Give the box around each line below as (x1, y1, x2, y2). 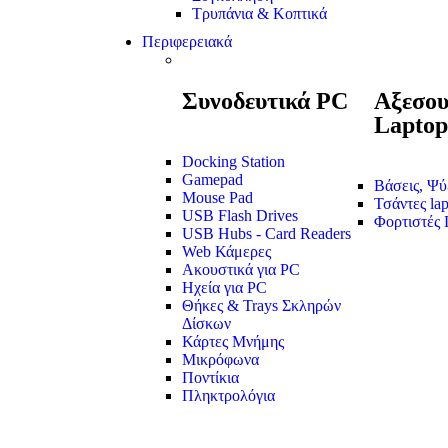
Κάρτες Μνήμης (182, 333, 284, 351)
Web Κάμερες (182, 243, 271, 261)
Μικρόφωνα (182, 351, 259, 369)
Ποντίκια (182, 369, 239, 387)
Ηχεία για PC (182, 279, 267, 297)
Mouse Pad (182, 189, 253, 207)
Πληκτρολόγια (182, 387, 275, 405)
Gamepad (182, 171, 243, 189)
